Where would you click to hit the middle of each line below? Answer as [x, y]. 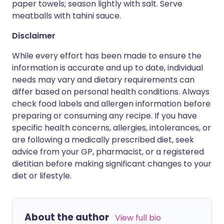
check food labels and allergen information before [111, 104]
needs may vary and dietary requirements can [103, 80]
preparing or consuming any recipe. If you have [104, 116]
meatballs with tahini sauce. [66, 16]
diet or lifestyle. [42, 176]
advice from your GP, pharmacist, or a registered [108, 152]
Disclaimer [34, 36]
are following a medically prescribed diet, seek [103, 140]
